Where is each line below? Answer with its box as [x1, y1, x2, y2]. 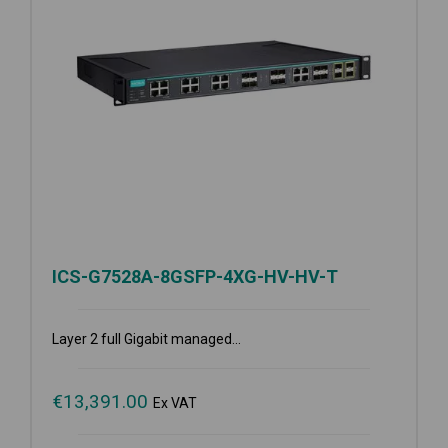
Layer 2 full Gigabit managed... [52, 330, 241, 347]
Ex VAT [153, 394, 197, 411]
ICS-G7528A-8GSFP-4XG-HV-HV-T [52, 265, 338, 287]
